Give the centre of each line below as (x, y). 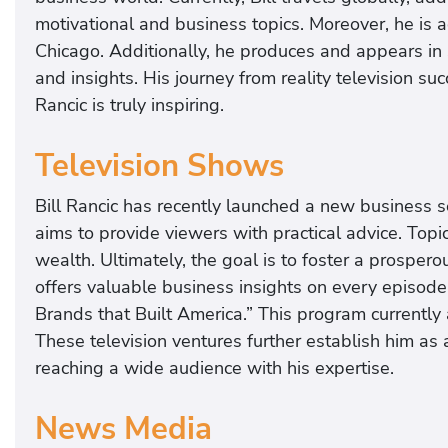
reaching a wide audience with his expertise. (214, 367)
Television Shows (159, 165)
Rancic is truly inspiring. (129, 105)
